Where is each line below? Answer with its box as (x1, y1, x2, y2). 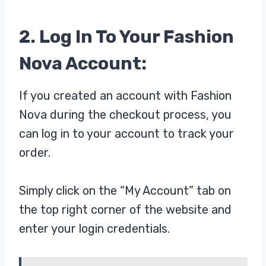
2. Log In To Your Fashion (19, 26, 234, 48)
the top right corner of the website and (19, 202, 232, 217)
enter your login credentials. (19, 221, 170, 236)
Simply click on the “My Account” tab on (19, 183, 231, 198)
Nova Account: (19, 53, 150, 75)
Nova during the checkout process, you (19, 107, 232, 122)
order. (19, 145, 50, 160)
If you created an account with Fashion (19, 88, 232, 103)
